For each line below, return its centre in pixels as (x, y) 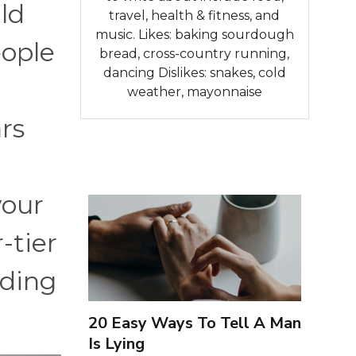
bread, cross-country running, (195, 53)
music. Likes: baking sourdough (194, 34)
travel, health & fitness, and (195, 15)
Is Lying (116, 343)
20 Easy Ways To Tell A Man (194, 323)
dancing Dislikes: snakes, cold (194, 72)
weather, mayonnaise (194, 91)
